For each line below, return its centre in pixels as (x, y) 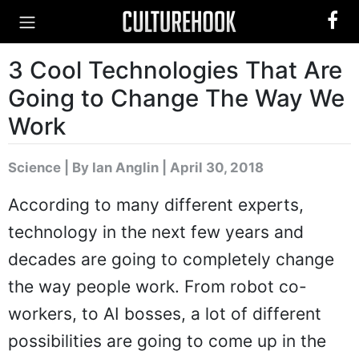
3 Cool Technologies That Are (175, 70)
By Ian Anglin (115, 167)
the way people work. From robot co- (157, 286)
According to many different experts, (156, 205)
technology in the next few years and (156, 232)
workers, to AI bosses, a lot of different (165, 314)
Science (34, 167)
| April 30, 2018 (211, 167)
